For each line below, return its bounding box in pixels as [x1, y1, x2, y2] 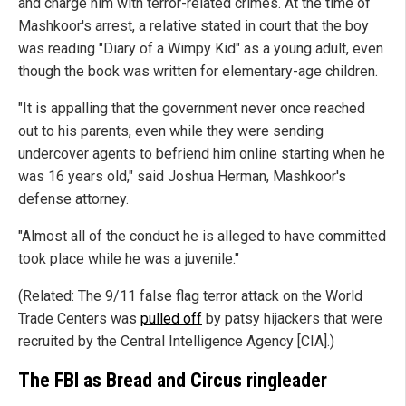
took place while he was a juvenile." [18, 250, 239, 268]
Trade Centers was [18, 310, 140, 328]
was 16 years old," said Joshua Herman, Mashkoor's [18, 168, 346, 186]
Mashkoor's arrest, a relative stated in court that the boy [18, 17, 369, 35]
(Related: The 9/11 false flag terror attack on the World [18, 287, 362, 305]
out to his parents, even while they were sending [18, 122, 324, 140]
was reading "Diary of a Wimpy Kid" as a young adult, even [18, 40, 383, 58]
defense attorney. [18, 190, 129, 208]
